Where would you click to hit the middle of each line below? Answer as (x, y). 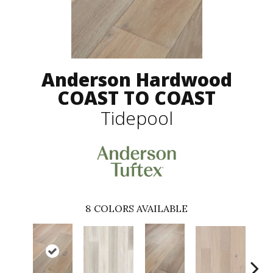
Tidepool (136, 118)
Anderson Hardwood (136, 80)
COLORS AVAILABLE (141, 208)
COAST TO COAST (136, 98)
